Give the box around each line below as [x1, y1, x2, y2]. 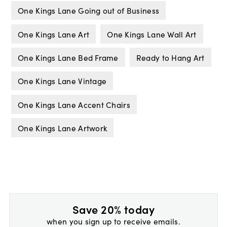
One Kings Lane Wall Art [107, 28, 197, 40]
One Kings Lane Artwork [18, 122, 107, 134]
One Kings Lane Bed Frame [18, 52, 119, 63]
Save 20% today [72, 201, 155, 217]
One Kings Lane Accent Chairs [18, 98, 130, 110]
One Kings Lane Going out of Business [18, 5, 160, 16]
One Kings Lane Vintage [18, 75, 107, 87]
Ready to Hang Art [136, 52, 205, 63]
